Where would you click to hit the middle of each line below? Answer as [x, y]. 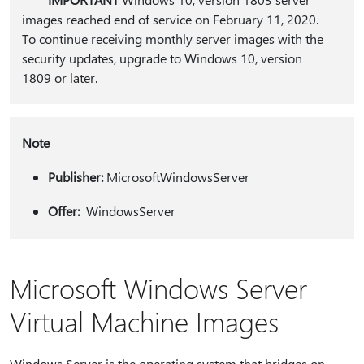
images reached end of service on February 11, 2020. [170, 19]
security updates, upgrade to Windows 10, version [162, 58]
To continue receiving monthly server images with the [172, 39]
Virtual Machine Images [144, 321]
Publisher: [75, 177]
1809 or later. [61, 78]
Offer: [63, 211]
